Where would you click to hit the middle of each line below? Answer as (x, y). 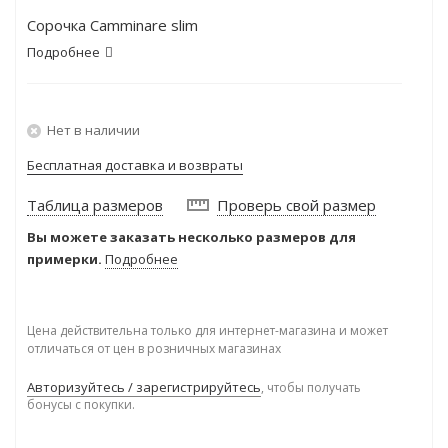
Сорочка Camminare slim (112, 25)
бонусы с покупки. (81, 404)
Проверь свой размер (296, 205)
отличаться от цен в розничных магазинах (154, 348)
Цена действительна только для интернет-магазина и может (207, 330)
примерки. (64, 259)
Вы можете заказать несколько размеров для (191, 237)
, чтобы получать (311, 387)
